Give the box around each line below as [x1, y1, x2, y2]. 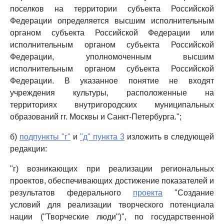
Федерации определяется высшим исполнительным [10, 16, 214, 25]
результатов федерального [10, 188, 133, 197]
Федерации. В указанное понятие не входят [10, 76, 214, 85]
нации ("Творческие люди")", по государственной [10, 212, 214, 221]
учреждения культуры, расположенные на [10, 88, 214, 97]
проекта [133, 188, 162, 197]
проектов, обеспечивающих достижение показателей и [10, 176, 214, 185]
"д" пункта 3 [80, 132, 124, 141]
